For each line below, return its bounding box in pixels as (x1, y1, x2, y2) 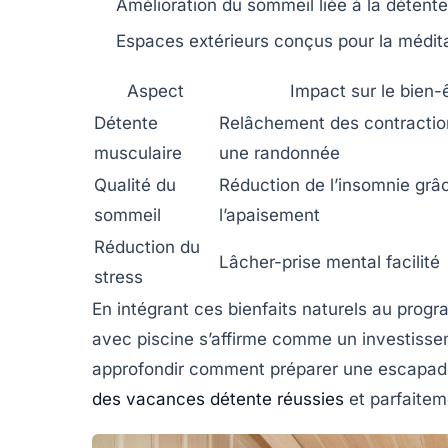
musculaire (94, 142, 182, 163)
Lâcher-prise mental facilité (219, 251, 440, 272)
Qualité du (94, 174, 176, 195)
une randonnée (219, 142, 340, 163)
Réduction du (94, 236, 200, 257)
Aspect (127, 80, 184, 101)
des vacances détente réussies (92, 388, 344, 409)
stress (94, 266, 143, 287)
